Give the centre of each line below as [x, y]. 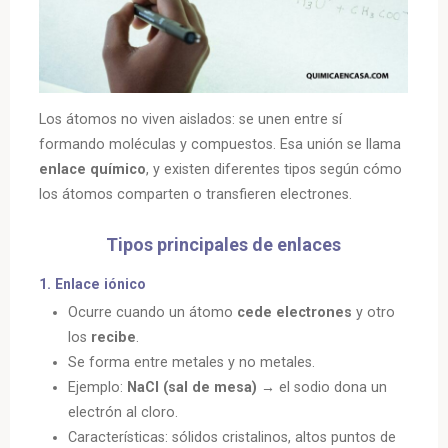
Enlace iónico [101, 284]
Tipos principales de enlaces [224, 245]
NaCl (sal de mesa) [192, 387]
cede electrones [295, 312]
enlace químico [93, 170]
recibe [114, 337]
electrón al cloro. [123, 412]
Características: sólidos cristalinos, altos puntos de [232, 437]
